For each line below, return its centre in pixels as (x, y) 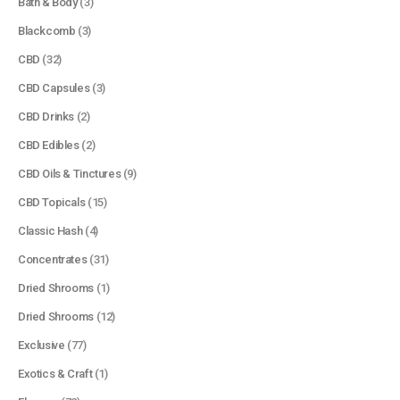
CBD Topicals (52, 202)
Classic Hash (50, 231)
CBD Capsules (54, 88)
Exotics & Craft (55, 374)
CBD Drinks (46, 117)
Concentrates (53, 259)
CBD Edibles (49, 145)
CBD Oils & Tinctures (70, 174)
